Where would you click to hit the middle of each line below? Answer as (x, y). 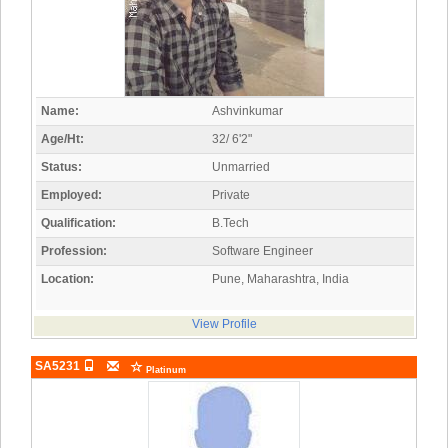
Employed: (71, 195)
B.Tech (230, 223)
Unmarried (241, 167)
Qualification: (78, 223)
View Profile (224, 324)
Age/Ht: (62, 139)
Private (231, 195)
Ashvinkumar (247, 111)
